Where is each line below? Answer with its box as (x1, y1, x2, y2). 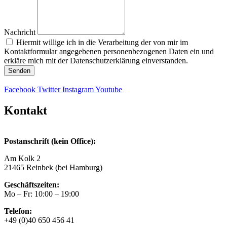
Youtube (95, 85, 122, 94)
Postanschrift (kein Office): (4, 137, 96, 146)
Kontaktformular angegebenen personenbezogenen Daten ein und (4, 47, 214, 56)
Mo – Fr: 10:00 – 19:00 (4, 190, 79, 199)
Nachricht (4, 27, 37, 36)
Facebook (4, 85, 35, 94)
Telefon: (4, 207, 32, 216)
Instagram (62, 85, 94, 94)
